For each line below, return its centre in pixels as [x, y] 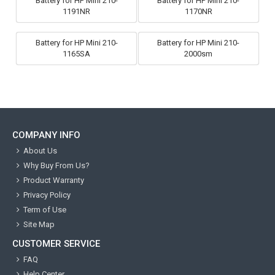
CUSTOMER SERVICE [56, 243]
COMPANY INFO [46, 135]
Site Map [39, 224]
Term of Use [45, 209]
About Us [40, 150]
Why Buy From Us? [56, 165]
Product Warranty [54, 180]
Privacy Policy [47, 195]
